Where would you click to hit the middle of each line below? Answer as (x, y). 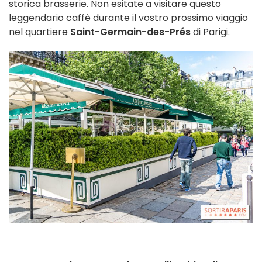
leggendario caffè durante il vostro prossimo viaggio (128, 18)
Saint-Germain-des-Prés (130, 32)
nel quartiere (39, 32)
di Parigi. (210, 32)
